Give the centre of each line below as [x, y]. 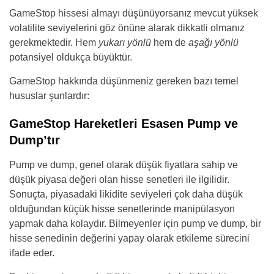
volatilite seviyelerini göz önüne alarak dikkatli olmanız [127, 28]
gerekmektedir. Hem [54, 42]
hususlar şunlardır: [49, 95]
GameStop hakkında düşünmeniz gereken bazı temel [124, 81]
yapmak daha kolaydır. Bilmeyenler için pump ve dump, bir [135, 223]
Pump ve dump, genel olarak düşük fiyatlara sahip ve [124, 165]
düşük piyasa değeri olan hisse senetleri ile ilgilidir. [119, 179]
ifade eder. [32, 253]
